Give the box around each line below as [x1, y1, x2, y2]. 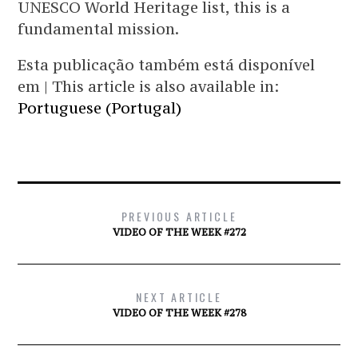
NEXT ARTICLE [136, 288, 222, 305]
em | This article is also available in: [18, 77, 280, 96]
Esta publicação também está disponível [18, 55, 316, 74]
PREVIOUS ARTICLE [121, 208, 237, 225]
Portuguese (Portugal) [18, 98, 182, 117]
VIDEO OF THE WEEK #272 [112, 226, 246, 238]
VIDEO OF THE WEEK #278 [112, 307, 246, 319]
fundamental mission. [18, 19, 180, 38]
